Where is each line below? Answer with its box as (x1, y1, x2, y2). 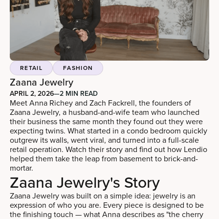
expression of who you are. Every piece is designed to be (10, 199, 204, 210)
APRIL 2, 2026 (10, 88, 54, 98)
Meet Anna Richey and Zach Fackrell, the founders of (10, 97, 191, 108)
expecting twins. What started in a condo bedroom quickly (10, 125, 207, 136)
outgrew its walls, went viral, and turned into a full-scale (10, 134, 199, 145)
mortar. (10, 162, 33, 173)
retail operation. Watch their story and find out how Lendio (10, 143, 207, 154)
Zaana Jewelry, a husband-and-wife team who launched (10, 106, 199, 117)
